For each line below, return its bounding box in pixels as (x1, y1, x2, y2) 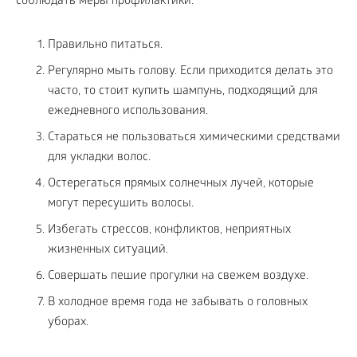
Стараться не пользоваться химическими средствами (48, 130, 340, 145)
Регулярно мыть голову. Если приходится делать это (48, 64, 333, 79)
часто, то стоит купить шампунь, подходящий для (48, 84, 318, 99)
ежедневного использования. (48, 104, 208, 119)
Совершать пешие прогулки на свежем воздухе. (48, 269, 308, 284)
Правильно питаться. (48, 37, 163, 53)
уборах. (48, 315, 88, 330)
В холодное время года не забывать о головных (48, 295, 308, 310)
